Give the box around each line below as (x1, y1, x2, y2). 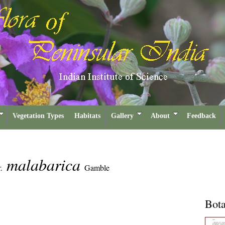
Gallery (111, 112, 134, 120)
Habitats (74, 112, 100, 120)
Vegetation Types (13, 112, 64, 120)
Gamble (84, 162, 109, 173)
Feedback (187, 112, 216, 120)
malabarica (7, 154, 84, 175)
